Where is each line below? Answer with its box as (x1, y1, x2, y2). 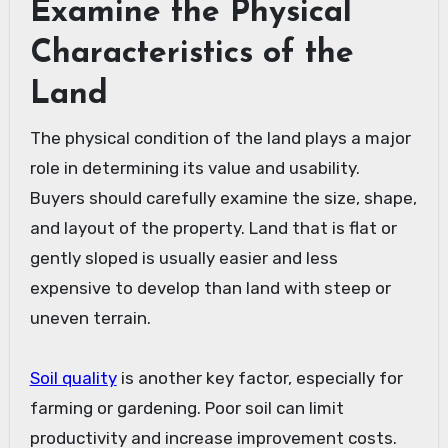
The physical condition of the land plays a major (29, 127, 411, 148)
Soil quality (29, 367, 117, 388)
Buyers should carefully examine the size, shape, (29, 187, 417, 208)
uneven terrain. (29, 307, 151, 328)
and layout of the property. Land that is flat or (29, 217, 397, 238)
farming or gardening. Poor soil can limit (29, 397, 344, 418)
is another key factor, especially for (116, 367, 403, 388)
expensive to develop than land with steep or (29, 277, 391, 298)
